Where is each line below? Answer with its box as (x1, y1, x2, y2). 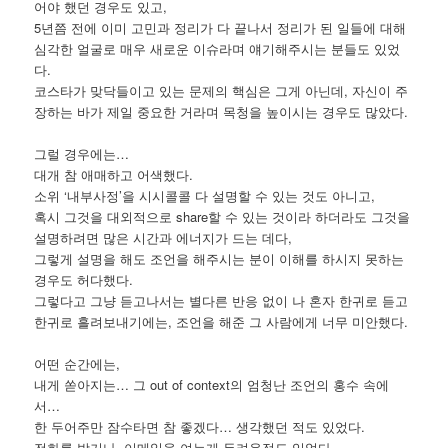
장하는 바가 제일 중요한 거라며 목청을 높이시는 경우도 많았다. (34, 101, 409, 121)
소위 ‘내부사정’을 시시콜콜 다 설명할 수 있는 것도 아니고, (34, 185, 376, 205)
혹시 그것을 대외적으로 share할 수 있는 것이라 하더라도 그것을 (34, 206, 411, 226)
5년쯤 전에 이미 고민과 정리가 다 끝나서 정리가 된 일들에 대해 (34, 17, 407, 37)
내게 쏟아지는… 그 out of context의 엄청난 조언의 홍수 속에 (34, 375, 390, 395)
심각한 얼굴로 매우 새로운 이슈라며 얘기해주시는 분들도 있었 (34, 38, 401, 58)
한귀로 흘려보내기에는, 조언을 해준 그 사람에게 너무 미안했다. (34, 311, 409, 331)
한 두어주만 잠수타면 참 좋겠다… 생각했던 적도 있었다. (34, 417, 366, 437)
